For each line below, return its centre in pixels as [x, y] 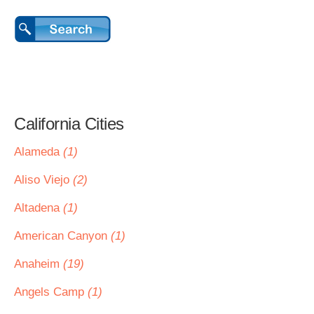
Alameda [39, 152]
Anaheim [39, 264]
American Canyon [62, 236]
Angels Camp [51, 292]
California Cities [69, 124]
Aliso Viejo [43, 180]
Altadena [39, 208]
